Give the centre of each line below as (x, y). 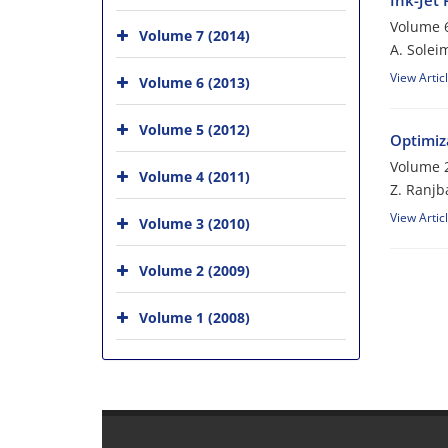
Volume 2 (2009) (194, 270)
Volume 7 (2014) (194, 35)
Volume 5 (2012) (194, 129)
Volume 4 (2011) (194, 176)
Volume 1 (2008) (194, 317)
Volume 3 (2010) (194, 223)
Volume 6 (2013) (194, 82)
